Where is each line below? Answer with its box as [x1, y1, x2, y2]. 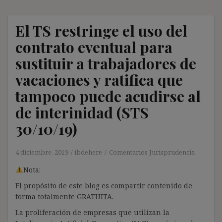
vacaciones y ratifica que [15, 69, 183, 90]
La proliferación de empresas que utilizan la [15, 207, 169, 217]
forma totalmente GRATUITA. [15, 191, 113, 201]
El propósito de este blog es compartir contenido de [15, 180, 192, 190]
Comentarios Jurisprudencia [109, 147, 195, 157]
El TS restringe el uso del [15, 20, 187, 41]
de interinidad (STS [15, 102, 149, 122]
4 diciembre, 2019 [15, 147, 68, 157]
